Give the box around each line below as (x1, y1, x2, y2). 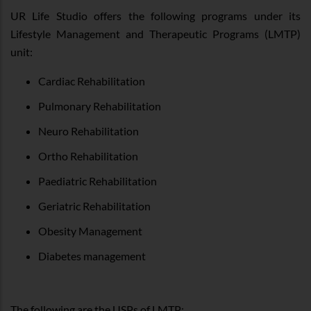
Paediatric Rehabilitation (38, 174, 157, 187)
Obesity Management (38, 224, 142, 237)
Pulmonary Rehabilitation (38, 99, 161, 112)
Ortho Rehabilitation (38, 149, 138, 162)
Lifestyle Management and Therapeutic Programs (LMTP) (10, 26, 301, 40)
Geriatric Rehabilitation (38, 199, 151, 212)
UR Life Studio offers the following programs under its (10, 8, 301, 22)
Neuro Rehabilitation (38, 124, 139, 137)
